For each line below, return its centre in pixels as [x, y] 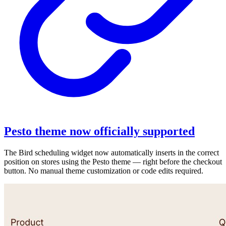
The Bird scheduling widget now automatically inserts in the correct [111, 152]
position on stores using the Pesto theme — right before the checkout [113, 161]
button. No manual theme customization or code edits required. [104, 171]
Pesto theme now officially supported [99, 131]
